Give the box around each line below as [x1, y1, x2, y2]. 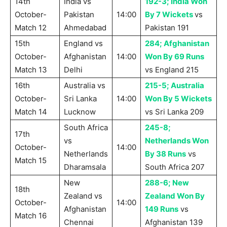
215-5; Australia [145, 81, 204, 91]
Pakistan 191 [145, 23, 189, 33]
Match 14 [15, 107, 47, 117]
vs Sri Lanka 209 [145, 107, 204, 117]
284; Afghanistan [145, 39, 209, 49]
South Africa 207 [145, 162, 205, 172]
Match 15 [15, 156, 47, 166]
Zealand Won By [145, 191, 205, 201]
